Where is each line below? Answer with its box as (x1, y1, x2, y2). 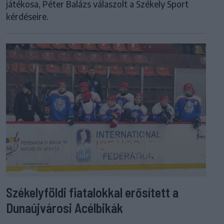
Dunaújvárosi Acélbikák (6, 199, 123, 215)
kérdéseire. (6, 10, 48, 22)
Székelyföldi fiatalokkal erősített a (6, 184, 178, 200)
